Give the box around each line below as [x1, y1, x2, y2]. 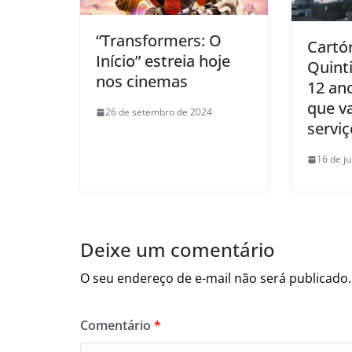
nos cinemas [96, 71, 188, 93]
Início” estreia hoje [96, 50, 230, 72]
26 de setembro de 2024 [105, 105, 212, 119]
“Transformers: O [96, 30, 222, 52]
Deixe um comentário [80, 236, 275, 263]
